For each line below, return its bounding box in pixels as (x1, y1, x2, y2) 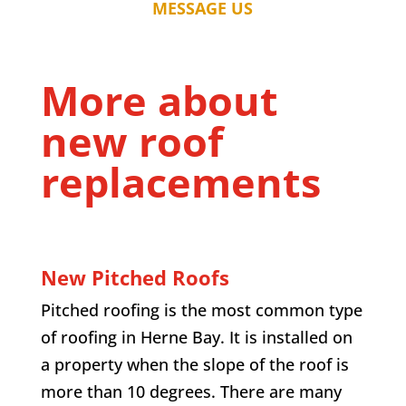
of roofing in (40, 325, 140, 348)
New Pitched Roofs (40, 263, 229, 291)
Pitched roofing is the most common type (40, 298, 362, 321)
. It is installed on (219, 325, 353, 348)
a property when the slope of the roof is (40, 353, 349, 375)
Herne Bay (140, 325, 220, 348)
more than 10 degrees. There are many (40, 380, 342, 402)
